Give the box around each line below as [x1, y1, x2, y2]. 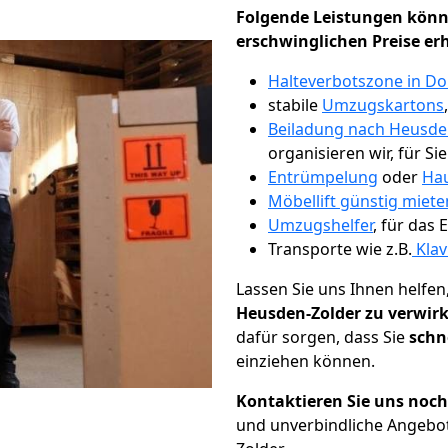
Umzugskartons [322, 94, 444, 116]
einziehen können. [236, 350, 375, 372]
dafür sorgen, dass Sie [236, 326, 409, 348]
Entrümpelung [268, 166, 378, 188]
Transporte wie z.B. [268, 238, 412, 260]
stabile [268, 94, 322, 116]
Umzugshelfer [268, 214, 373, 236]
